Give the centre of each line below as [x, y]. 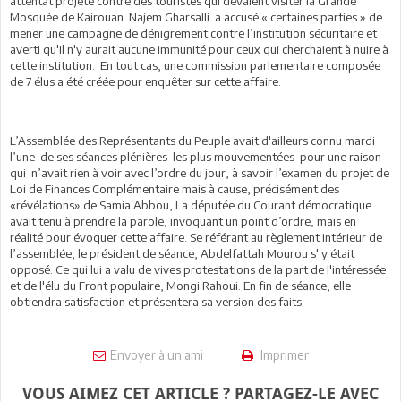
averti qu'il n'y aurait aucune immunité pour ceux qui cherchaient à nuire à [199, 49]
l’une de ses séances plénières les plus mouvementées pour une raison [196, 156]
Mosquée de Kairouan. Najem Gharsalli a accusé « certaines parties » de [196, 17]
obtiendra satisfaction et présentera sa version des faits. [158, 301]
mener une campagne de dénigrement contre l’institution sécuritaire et [193, 33]
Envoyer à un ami [156, 354]
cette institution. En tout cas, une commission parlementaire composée [195, 65]
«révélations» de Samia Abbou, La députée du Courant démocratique [191, 205]
